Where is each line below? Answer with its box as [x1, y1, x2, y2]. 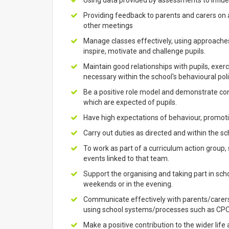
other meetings [83, 21, 133, 30]
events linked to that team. [83, 154, 169, 163]
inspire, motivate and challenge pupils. [83, 47, 205, 55]
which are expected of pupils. [83, 98, 177, 106]
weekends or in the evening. [83, 180, 173, 188]
